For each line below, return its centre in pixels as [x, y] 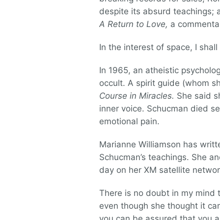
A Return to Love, [134, 24]
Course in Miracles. [137, 96]
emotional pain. [129, 121]
